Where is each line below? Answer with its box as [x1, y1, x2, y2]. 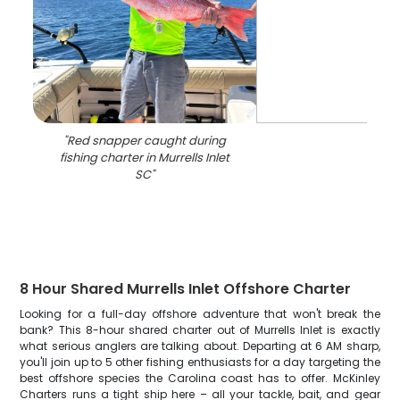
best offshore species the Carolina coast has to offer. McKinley [20, 371, 380, 386]
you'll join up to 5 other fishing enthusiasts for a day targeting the [20, 354, 380, 370]
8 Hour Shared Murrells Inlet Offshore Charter [20, 279, 352, 299]
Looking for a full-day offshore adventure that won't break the [20, 306, 380, 321]
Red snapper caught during [67, 132, 227, 149]
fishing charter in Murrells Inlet [60, 149, 230, 166]
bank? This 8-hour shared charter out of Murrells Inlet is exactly [20, 322, 380, 337]
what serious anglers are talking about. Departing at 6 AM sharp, [20, 338, 380, 354]
